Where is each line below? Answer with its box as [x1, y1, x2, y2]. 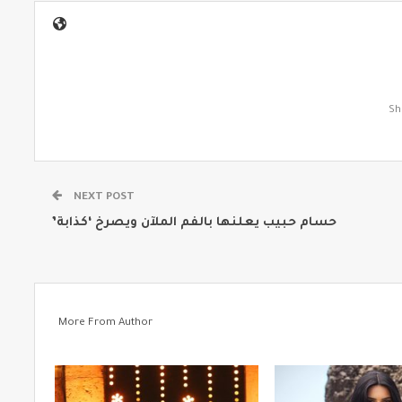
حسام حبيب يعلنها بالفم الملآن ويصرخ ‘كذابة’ [52, 215, 337, 230]
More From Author [58, 317, 153, 329]
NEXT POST [74, 191, 135, 204]
